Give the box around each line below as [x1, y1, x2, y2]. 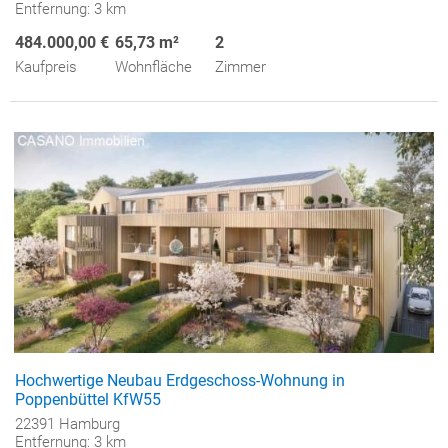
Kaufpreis [15, 57, 77, 76]
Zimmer [215, 57, 266, 76]
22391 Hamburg [15, 415, 120, 434]
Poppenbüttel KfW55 [15, 390, 161, 410]
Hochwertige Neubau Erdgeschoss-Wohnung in [15, 371, 345, 391]
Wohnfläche [115, 57, 192, 76]
